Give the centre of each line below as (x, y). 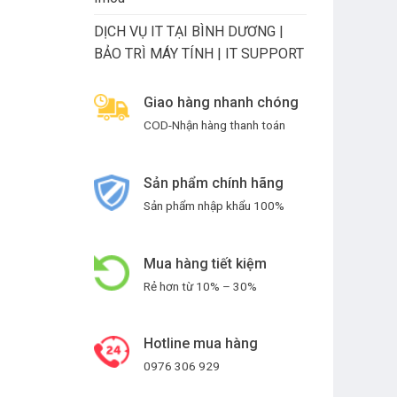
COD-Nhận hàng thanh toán (214, 125)
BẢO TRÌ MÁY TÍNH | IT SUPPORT (199, 54)
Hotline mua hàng (201, 344)
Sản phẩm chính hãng (214, 183)
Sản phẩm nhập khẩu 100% (214, 205)
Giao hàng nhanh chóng (221, 102)
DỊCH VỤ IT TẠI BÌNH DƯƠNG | (189, 31)
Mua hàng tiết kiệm (205, 263)
